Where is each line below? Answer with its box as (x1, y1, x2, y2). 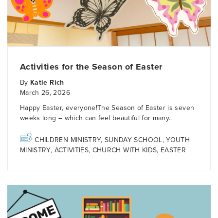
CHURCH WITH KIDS (92, 146, 157, 155)
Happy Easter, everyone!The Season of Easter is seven (20, 104, 195, 112)
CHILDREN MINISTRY (35, 136, 101, 145)
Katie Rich (30, 78, 64, 87)
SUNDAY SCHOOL (105, 136, 163, 145)
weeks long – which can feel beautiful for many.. (20, 114, 172, 123)
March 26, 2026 (20, 89, 70, 97)
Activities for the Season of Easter (20, 61, 163, 73)
